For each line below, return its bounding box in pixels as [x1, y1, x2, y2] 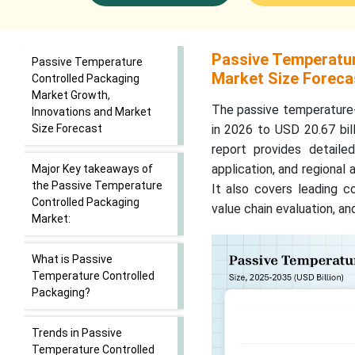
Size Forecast [32, 122, 102, 135]
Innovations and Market [32, 105, 151, 118]
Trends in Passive [32, 326, 122, 339]
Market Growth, [32, 89, 110, 101]
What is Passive [32, 253, 113, 265]
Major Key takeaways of [32, 162, 153, 175]
